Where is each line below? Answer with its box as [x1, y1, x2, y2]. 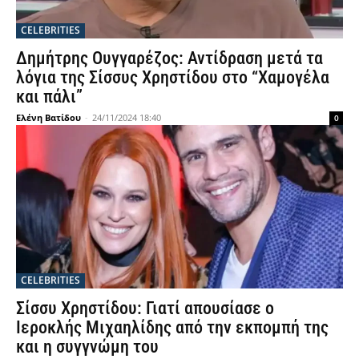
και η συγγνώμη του [16, 337, 159, 357]
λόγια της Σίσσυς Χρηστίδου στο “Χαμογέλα [16, 67, 329, 87]
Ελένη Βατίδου [16, 111, 81, 123]
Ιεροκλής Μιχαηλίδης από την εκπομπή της [16, 317, 329, 337]
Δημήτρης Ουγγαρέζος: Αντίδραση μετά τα [16, 48, 323, 68]
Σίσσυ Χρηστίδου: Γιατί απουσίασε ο [16, 298, 274, 318]
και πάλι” [16, 87, 83, 107]
